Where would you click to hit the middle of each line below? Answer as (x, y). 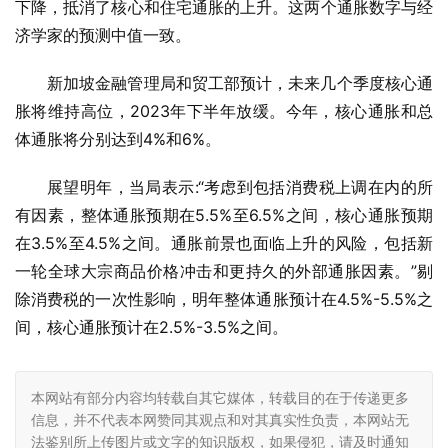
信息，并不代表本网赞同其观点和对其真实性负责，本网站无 (220, 420)
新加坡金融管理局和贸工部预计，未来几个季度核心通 (240, 83)
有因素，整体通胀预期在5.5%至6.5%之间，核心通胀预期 (224, 215)
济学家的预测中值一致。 (103, 35)
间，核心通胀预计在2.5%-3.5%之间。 (151, 327)
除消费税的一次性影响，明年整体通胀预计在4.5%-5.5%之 (224, 299)
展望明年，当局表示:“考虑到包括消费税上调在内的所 (240, 187)
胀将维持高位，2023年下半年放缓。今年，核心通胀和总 (224, 111)
